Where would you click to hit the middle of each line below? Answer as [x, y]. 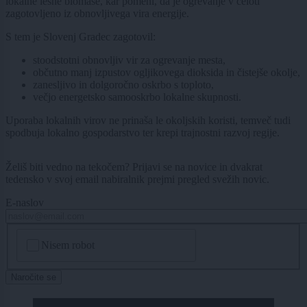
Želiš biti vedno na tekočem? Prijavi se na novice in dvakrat [134, 167]
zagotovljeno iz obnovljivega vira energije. [97, 14]
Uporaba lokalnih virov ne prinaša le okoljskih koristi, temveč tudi [148, 121]
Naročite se [34, 278]
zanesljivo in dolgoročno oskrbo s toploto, [123, 85]
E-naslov [25, 203]
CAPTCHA [44, 234]
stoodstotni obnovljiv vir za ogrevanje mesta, [129, 60]
